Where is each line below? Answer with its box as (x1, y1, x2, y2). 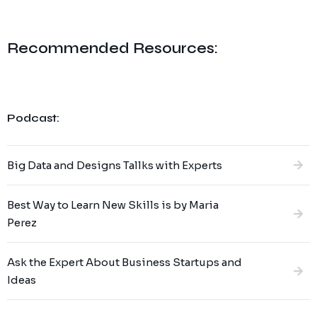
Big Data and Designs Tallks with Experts (7, 158, 222, 172)
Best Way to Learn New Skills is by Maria (7, 198, 219, 212)
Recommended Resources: (7, 40, 218, 57)
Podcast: (7, 111, 59, 125)
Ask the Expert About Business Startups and (7, 255, 242, 269)
